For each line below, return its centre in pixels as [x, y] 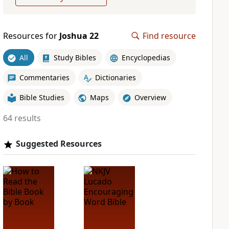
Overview [150, 97]
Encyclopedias [146, 57]
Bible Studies [42, 97]
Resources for [31, 36]
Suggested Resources [59, 144]
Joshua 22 [79, 36]
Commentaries [44, 77]
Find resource [169, 36]
